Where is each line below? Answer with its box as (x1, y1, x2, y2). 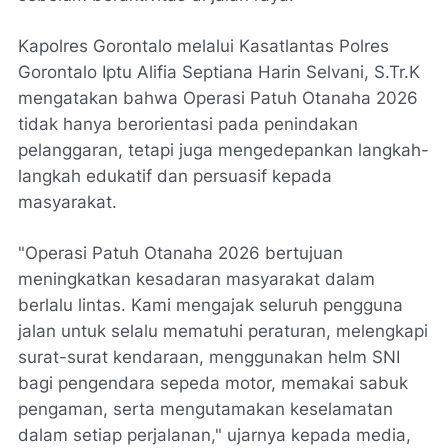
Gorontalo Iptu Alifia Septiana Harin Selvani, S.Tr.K (18, 62, 420, 82)
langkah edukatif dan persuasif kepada (18, 166, 332, 186)
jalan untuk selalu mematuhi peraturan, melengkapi (18, 321, 428, 341)
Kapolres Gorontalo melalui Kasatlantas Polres (18, 36, 389, 56)
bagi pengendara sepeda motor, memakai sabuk (18, 373, 408, 393)
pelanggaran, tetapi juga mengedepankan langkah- (18, 140, 429, 160)
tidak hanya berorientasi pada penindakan (18, 114, 358, 134)
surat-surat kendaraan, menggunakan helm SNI (18, 347, 400, 367)
